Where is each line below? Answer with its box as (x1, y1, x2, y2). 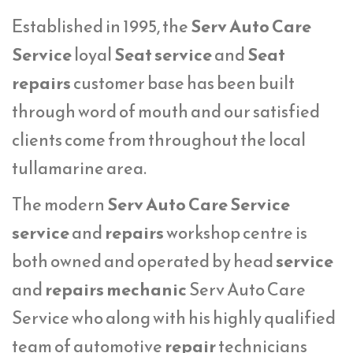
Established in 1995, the (12, 13, 191, 39)
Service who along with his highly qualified (12, 304, 336, 331)
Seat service (114, 41, 212, 68)
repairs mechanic (45, 276, 187, 303)
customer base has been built (71, 69, 295, 96)
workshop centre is (164, 219, 307, 246)
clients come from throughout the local (12, 126, 306, 153)
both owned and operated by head (12, 247, 276, 274)
